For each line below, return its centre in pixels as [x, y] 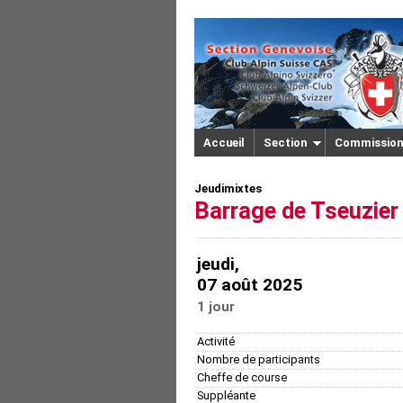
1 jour [216, 306]
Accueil [224, 143]
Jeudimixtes [228, 188]
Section [285, 143]
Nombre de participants [259, 359]
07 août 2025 [250, 284]
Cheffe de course [242, 377]
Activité [216, 341]
